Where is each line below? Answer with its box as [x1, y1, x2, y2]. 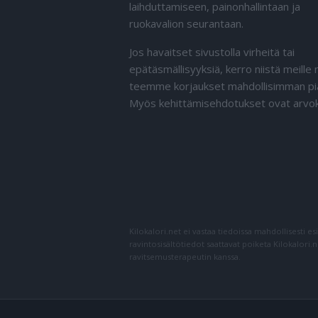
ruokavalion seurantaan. [129, 16, 243, 31]
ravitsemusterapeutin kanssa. [129, 251, 241, 262]
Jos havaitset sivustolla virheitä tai [129, 45, 295, 59]
